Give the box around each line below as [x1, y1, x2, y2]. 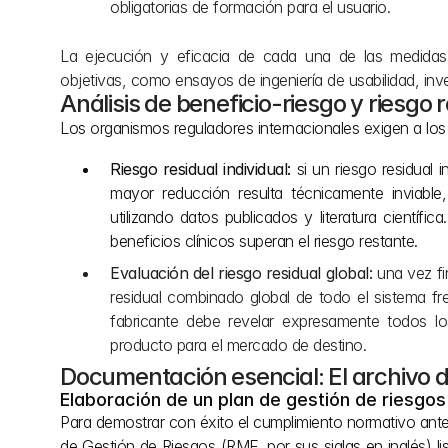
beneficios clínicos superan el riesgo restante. [110, 231, 418, 251]
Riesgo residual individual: [110, 159, 291, 179]
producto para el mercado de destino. [110, 335, 366, 355]
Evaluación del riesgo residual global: [110, 263, 373, 283]
